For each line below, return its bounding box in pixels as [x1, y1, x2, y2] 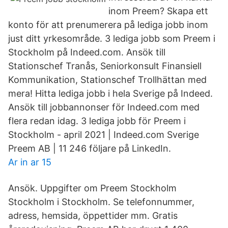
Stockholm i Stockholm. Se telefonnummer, [8, 196, 194, 207]
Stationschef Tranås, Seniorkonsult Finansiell [8, 61, 202, 71]
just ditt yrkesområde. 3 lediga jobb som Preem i [8, 33, 215, 44]
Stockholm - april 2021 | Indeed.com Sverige [8, 129, 199, 140]
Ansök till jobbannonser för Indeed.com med [8, 102, 199, 112]
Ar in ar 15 [8, 157, 51, 167]
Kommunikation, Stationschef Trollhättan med [8, 74, 207, 85]
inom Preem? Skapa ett [108, 6, 208, 16]
